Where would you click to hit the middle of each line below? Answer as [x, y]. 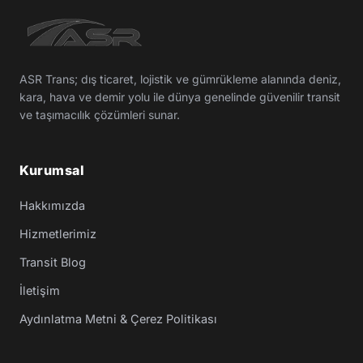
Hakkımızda [52, 205]
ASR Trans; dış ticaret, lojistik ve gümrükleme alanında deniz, [180, 79]
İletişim [40, 290]
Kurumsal [52, 170]
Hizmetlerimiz [58, 234]
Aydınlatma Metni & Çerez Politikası [118, 319]
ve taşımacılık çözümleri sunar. [100, 115]
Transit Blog [53, 262]
